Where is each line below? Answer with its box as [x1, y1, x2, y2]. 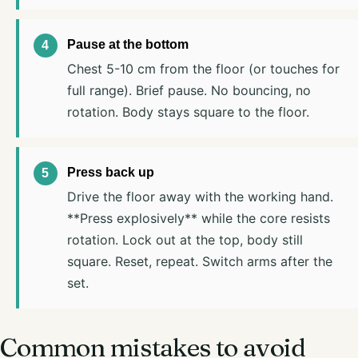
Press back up [66, 165, 154, 179]
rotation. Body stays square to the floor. [66, 103, 309, 120]
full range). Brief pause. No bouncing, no [66, 82, 311, 98]
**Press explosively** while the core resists [66, 209, 330, 226]
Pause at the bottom [66, 37, 189, 51]
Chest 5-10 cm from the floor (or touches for [66, 60, 340, 77]
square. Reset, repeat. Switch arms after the [66, 253, 332, 269]
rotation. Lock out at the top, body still [66, 231, 303, 248]
